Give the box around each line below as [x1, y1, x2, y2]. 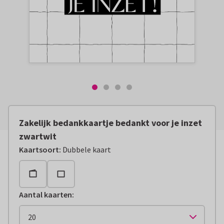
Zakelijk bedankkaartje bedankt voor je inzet [19, 117, 202, 129]
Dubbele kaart [62, 144, 111, 155]
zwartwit [19, 130, 56, 142]
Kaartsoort [19, 144, 59, 155]
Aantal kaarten [19, 189, 72, 200]
